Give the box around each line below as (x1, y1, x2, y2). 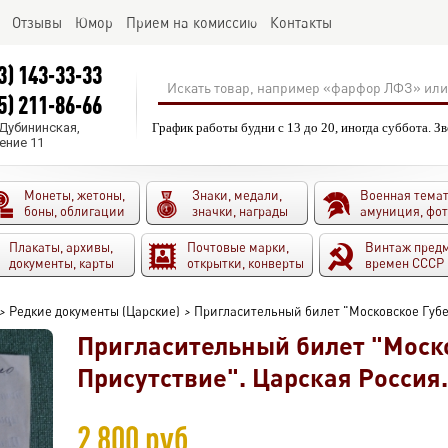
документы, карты (9, 255, 114, 271)
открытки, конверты (187, 255, 304, 271)
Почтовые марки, (187, 239, 289, 255)
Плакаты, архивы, (9, 239, 113, 255)
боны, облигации (24, 203, 125, 219)
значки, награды (192, 203, 288, 219)
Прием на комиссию (126, 14, 257, 31)
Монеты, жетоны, (24, 187, 125, 203)
